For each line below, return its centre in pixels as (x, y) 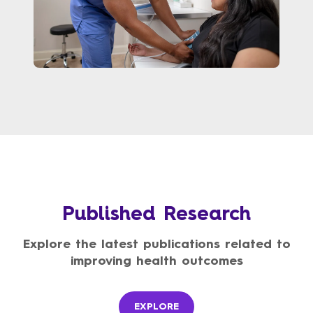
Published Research (156, 213)
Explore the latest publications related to (156, 243)
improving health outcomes (156, 260)
